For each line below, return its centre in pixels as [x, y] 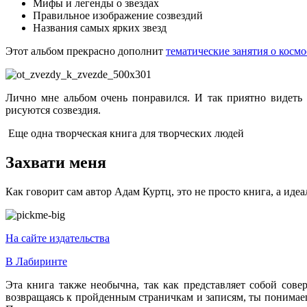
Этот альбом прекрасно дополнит [86, 51]
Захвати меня [56, 162]
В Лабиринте [36, 261]
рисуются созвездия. [53, 110]
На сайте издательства [58, 238]
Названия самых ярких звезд [100, 28]
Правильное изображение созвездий [118, 16]
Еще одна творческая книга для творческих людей [125, 134]
